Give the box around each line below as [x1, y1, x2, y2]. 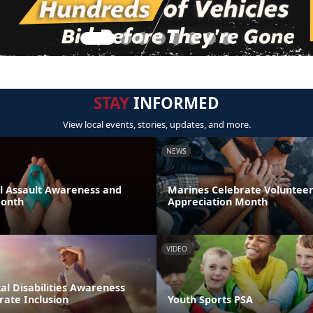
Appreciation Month [168, 194, 268, 208]
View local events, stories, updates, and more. [62, 118, 251, 131]
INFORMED [129, 92, 219, 114]
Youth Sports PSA [168, 292, 253, 306]
